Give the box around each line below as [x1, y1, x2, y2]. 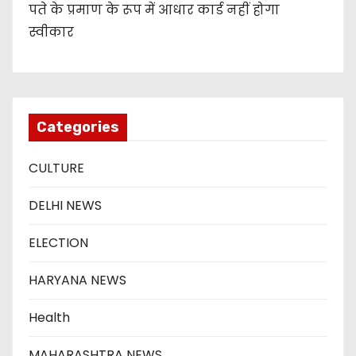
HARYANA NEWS [29, 271, 126, 290]
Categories [37, 118, 119, 137]
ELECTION [29, 234, 88, 253]
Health [29, 308, 70, 327]
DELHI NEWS [29, 196, 102, 215]
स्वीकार [29, 23, 74, 42]
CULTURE [29, 159, 84, 178]
